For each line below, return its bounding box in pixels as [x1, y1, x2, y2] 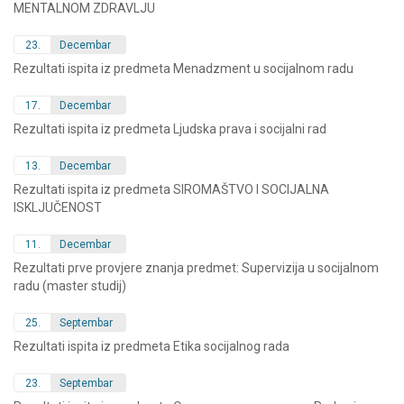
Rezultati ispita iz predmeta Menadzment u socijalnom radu [14, 61, 353, 76]
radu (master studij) [14, 279, 126, 293]
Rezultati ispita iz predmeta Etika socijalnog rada [14, 339, 289, 353]
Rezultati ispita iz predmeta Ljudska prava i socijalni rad [14, 122, 326, 136]
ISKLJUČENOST [14, 200, 102, 215]
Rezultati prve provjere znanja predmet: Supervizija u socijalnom [14, 261, 379, 275]
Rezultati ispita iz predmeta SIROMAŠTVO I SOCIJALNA [14, 182, 329, 197]
